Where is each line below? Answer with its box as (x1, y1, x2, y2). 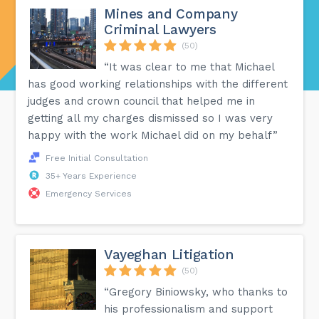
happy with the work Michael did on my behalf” (28, 128, 278, 142)
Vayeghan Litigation (104, 246, 234, 263)
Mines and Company (104, 5, 238, 22)
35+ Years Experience (46, 170, 137, 181)
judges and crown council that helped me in (28, 94, 256, 108)
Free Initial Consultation (46, 152, 149, 163)
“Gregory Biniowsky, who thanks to (104, 285, 288, 298)
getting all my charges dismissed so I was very (28, 111, 273, 125)
